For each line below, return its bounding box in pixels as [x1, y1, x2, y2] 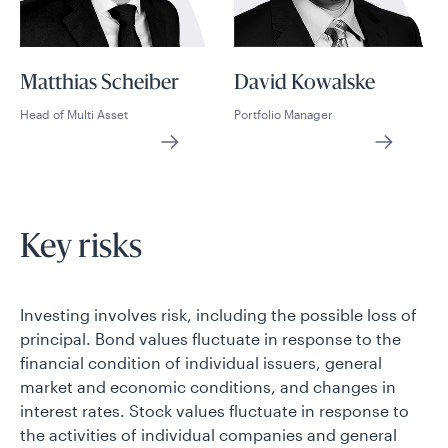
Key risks [20, 233, 142, 265]
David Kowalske [234, 74, 375, 94]
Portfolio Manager [234, 107, 333, 121]
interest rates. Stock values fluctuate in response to [20, 401, 409, 420]
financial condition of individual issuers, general [20, 353, 382, 372]
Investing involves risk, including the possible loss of [20, 305, 417, 324]
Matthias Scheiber [20, 74, 179, 94]
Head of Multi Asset [20, 107, 128, 121]
